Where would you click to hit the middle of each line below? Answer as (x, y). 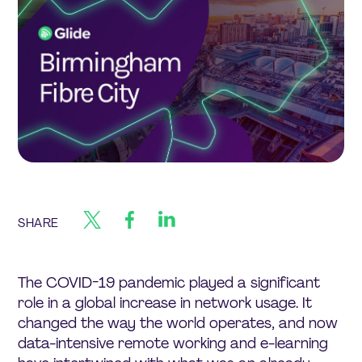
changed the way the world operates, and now (178, 323)
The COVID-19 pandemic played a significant (169, 282)
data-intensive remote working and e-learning (173, 343)
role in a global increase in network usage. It (165, 303)
